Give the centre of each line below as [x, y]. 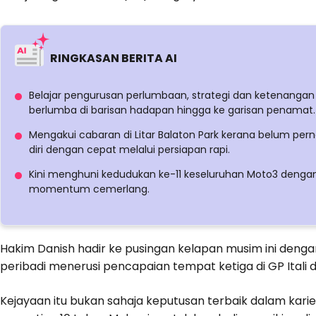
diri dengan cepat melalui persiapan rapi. [129, 150]
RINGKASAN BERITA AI [114, 59]
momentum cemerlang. [89, 189]
